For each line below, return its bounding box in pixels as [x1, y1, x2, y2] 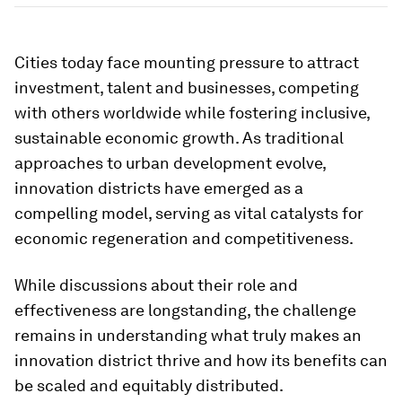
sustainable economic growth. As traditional [14, 128, 344, 147]
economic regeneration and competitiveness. [14, 229, 354, 248]
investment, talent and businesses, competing [14, 78, 359, 97]
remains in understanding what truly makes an [14, 326, 362, 345]
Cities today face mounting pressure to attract [14, 53, 359, 72]
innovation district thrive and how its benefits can [14, 351, 388, 370]
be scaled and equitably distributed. [14, 376, 284, 395]
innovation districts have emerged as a [14, 179, 303, 197]
